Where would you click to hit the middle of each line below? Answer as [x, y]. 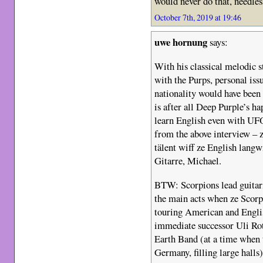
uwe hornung [181, 42]
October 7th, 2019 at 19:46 [198, 18]
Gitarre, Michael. [188, 160]
